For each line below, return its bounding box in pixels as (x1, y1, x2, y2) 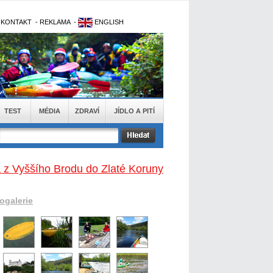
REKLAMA (40, 18, 70, 26)
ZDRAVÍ (74, 107, 99, 115)
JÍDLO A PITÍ (114, 107, 155, 115)
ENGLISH (93, 18, 124, 26)
